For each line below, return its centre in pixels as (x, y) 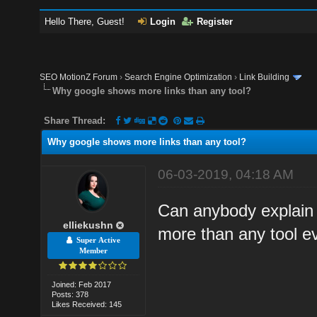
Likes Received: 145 (87, 304)
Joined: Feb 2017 (82, 284)
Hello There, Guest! (86, 22)
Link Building (265, 77)
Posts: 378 (70, 294)
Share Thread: (75, 120)
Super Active (96, 240)
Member (93, 250)
